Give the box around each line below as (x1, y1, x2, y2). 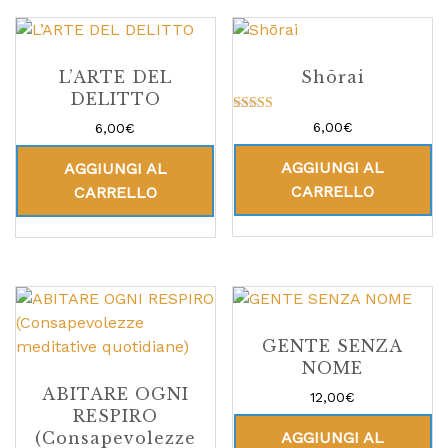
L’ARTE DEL (58, 67, 172, 88)
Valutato (247, 115, 294, 131)
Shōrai (300, 67, 365, 88)
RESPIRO (72, 405, 158, 426)
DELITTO (69, 89, 161, 110)
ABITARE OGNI (41, 383, 189, 404)
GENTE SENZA (262, 335, 404, 356)
